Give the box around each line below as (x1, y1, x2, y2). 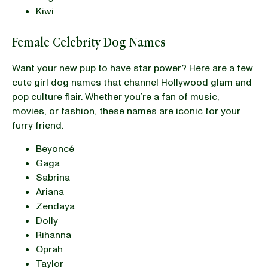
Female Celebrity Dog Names (12, 33, 166, 50)
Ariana (36, 185, 64, 199)
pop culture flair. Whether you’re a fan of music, (12, 90, 220, 103)
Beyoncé (36, 142, 74, 156)
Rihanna (36, 228, 71, 242)
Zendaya (36, 199, 75, 213)
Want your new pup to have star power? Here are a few (12, 61, 253, 75)
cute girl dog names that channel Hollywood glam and (12, 75, 252, 89)
